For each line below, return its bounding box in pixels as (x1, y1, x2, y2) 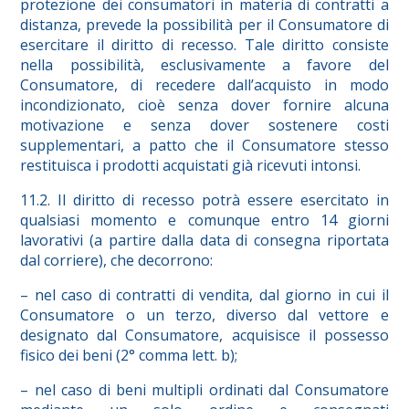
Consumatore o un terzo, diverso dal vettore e (20, 305, 389, 326)
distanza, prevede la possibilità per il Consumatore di (20, 15, 389, 36)
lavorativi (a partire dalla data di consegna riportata (20, 230, 389, 251)
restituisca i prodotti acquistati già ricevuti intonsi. (20, 155, 362, 176)
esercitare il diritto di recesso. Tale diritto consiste (20, 35, 389, 56)
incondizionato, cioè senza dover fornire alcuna (20, 95, 389, 116)
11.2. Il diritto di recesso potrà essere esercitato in (20, 190, 389, 211)
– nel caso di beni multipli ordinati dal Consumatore (20, 380, 389, 401)
